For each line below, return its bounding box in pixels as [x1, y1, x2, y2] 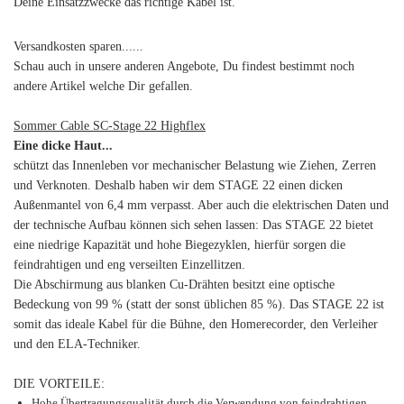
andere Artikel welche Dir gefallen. [14, 79, 193, 93]
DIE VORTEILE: [14, 377, 105, 390]
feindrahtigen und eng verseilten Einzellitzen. [14, 258, 245, 271]
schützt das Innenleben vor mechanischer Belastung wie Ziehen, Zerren [14, 159, 376, 172]
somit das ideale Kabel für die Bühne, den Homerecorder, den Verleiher [14, 317, 378, 331]
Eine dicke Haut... [14, 139, 113, 152]
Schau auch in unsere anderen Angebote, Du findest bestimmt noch [14, 60, 354, 73]
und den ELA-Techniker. [14, 337, 141, 351]
